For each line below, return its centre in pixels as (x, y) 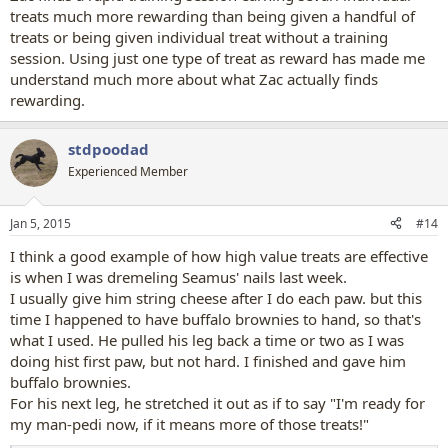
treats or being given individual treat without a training (199, 37)
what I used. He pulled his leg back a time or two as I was (207, 339)
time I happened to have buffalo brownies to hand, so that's (215, 318)
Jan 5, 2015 (40, 223)
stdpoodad (108, 149)
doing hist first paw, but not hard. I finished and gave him (208, 360)
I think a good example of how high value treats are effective (219, 255)
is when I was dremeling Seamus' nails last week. (178, 276)
